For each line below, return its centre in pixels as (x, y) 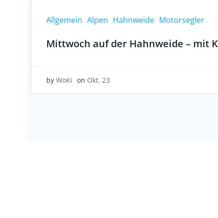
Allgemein (64, 20)
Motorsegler (182, 20)
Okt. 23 (99, 80)
